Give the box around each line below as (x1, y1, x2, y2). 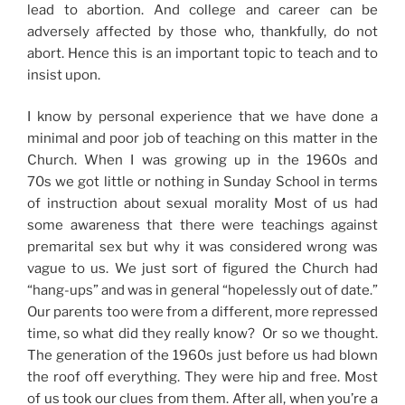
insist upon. (27, 66, 100, 83)
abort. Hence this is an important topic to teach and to (27, 44, 378, 61)
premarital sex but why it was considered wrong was (27, 239, 378, 256)
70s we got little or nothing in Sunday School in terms (27, 174, 378, 191)
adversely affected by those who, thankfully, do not (27, 23, 378, 40)
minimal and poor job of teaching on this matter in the (27, 130, 378, 147)
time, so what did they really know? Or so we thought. (27, 325, 378, 343)
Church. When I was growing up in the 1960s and (27, 152, 378, 169)
